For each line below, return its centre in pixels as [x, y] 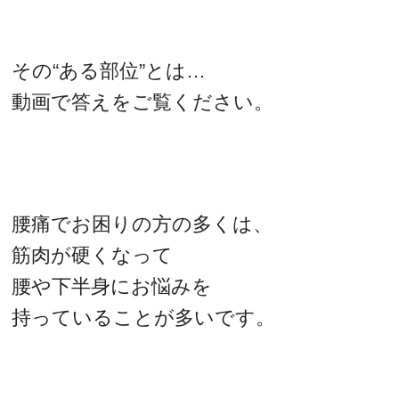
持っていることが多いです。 [144, 318]
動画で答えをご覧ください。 [143, 102]
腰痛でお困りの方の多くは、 [142, 224]
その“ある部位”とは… [109, 71]
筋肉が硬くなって [93, 256]
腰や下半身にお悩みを [112, 287]
